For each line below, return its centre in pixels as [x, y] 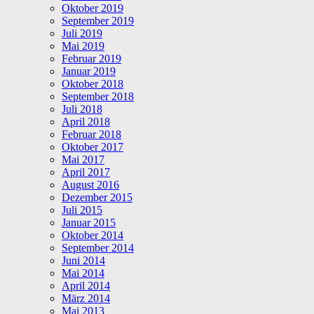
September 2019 [98, 20]
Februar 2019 [91, 58]
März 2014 [86, 298]
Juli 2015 [82, 210]
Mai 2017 [83, 159]
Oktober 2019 [93, 8]
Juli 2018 [82, 109]
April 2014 [86, 285]
